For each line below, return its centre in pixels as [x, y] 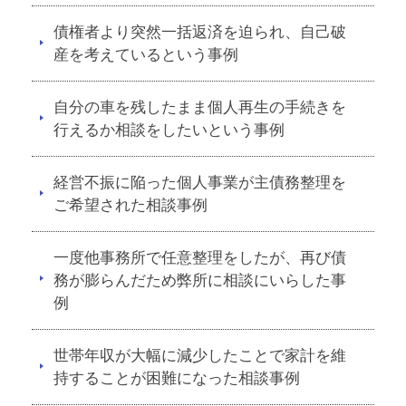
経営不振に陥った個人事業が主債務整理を [200, 183]
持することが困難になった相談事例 [177, 378]
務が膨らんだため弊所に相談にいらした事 [200, 280]
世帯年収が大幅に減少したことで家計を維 [200, 356]
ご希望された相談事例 [130, 205]
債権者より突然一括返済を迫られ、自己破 [200, 32]
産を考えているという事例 [146, 55]
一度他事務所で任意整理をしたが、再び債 [200, 258]
